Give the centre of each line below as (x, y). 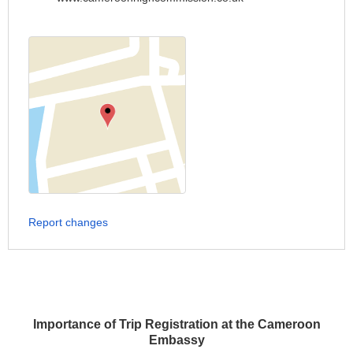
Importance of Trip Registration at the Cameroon (176, 324)
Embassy (176, 340)
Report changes (68, 222)
